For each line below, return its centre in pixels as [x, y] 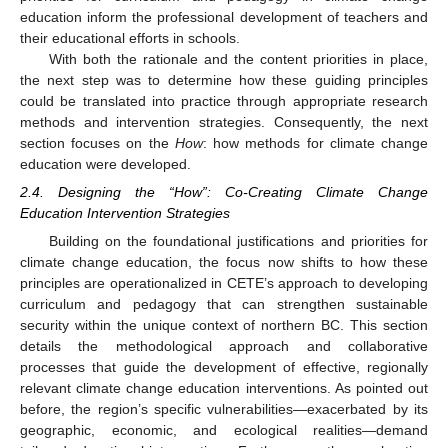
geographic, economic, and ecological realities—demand [224, 430]
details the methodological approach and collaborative [224, 346]
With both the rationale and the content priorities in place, [238, 58]
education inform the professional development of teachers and [224, 16]
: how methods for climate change [315, 142]
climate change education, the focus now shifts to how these [224, 262]
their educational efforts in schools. [130, 37]
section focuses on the [97, 142]
